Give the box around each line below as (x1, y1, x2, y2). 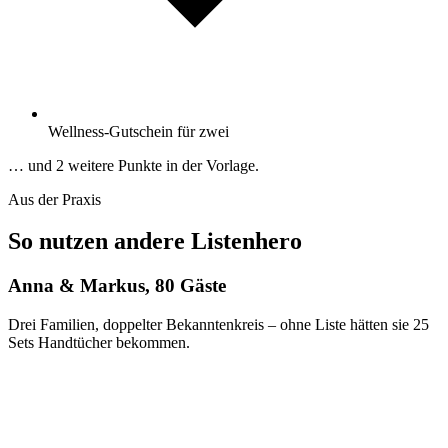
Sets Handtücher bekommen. (8, 334, 190, 352)
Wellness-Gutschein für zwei (48, 122, 229, 140)
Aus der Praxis (8, 190, 101, 208)
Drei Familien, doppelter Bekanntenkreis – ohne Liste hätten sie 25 (8, 316, 429, 334)
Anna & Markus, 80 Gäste (8, 275, 226, 297)
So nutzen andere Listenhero (8, 228, 302, 255)
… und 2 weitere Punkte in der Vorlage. (8, 156, 259, 174)
